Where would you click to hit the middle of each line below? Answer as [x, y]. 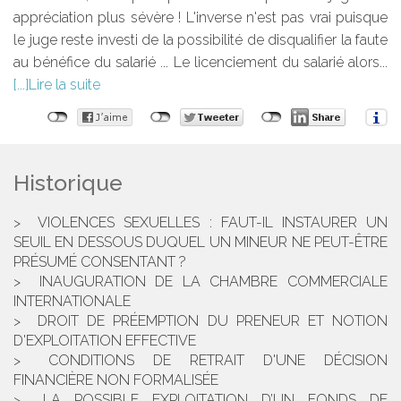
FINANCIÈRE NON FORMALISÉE [116, 380]
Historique [68, 183]
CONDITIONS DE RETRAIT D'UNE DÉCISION [218, 361]
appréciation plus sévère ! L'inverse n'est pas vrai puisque [200, 18]
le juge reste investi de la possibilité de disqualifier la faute [200, 40]
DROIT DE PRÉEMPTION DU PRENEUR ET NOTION [213, 321]
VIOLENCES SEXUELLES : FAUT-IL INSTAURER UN [213, 223]
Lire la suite [64, 85]
